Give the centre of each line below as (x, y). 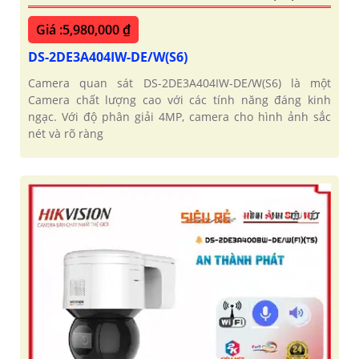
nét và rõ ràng (66, 133)
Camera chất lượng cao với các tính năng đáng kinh (179, 99)
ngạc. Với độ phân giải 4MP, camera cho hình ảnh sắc (179, 116)
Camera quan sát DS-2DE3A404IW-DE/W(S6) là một (179, 83)
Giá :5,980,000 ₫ (83, 29)
